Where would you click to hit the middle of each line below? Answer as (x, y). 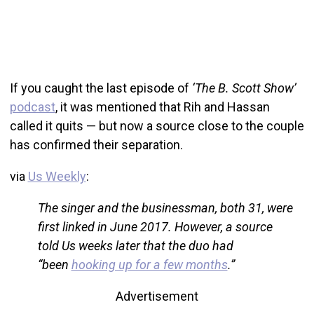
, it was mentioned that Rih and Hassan (162, 107)
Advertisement (157, 296)
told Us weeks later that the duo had (135, 246)
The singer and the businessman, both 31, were (165, 208)
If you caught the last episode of (101, 88)
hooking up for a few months (149, 265)
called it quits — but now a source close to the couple (157, 126)
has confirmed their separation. (96, 145)
